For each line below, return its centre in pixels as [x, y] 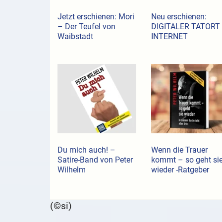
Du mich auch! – [86, 150]
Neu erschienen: [179, 17]
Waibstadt [75, 37]
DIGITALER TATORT [185, 27]
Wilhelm [71, 170]
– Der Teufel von [86, 27]
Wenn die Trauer [179, 150]
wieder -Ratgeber [180, 170]
